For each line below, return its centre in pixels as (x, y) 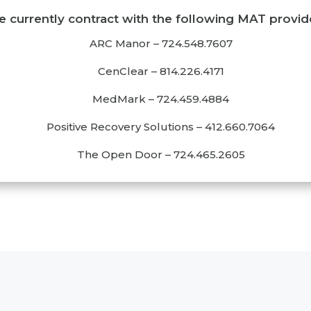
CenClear (124, 72)
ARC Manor (121, 44)
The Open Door (121, 155)
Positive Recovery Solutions (121, 127)
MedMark (120, 99)
